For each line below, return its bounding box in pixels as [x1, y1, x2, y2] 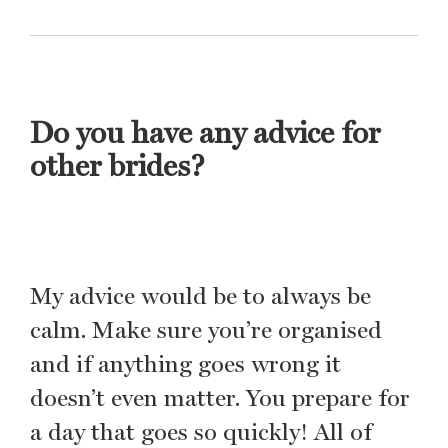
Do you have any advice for [30, 114, 381, 150]
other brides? [30, 147, 205, 183]
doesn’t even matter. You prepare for [30, 383, 410, 412]
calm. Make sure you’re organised [30, 315, 382, 344]
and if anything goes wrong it [30, 349, 341, 378]
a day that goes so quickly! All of [30, 417, 372, 446]
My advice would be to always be [30, 281, 371, 310]
